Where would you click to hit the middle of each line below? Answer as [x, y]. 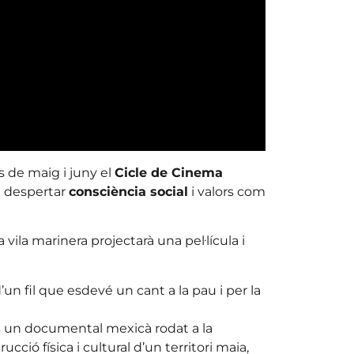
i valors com [226, 192]
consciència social [128, 192]
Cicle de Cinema [168, 173]
